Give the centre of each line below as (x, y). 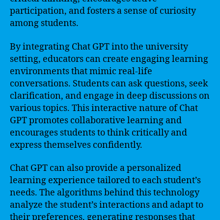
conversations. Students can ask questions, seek (109, 83)
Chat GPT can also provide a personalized (96, 168)
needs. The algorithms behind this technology (105, 193)
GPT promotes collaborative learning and (96, 120)
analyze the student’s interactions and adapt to (107, 205)
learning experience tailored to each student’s (105, 180)
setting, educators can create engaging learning (109, 59)
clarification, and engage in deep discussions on (110, 96)
